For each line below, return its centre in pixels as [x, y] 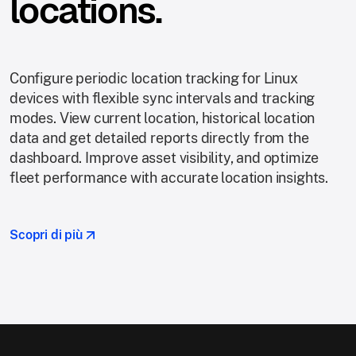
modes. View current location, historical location [163, 118]
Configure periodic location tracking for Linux [154, 79]
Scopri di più [46, 235]
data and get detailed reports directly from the [159, 138]
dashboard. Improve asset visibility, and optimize [164, 158]
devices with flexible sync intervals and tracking [163, 99]
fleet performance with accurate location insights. [169, 178]
